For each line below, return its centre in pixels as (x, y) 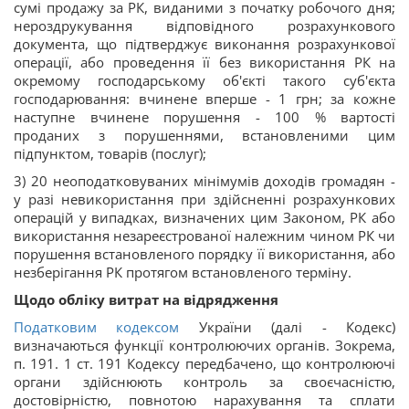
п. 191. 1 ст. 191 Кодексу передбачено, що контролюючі (204, 364)
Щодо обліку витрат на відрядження (146, 300)
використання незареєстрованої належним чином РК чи (204, 236)
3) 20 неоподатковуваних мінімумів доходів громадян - (204, 181)
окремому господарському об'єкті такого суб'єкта (204, 81)
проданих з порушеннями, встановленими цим (204, 136)
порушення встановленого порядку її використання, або (204, 254)
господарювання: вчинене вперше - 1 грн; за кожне (204, 99)
